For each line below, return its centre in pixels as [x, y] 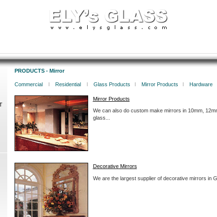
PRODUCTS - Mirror [39, 71]
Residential [69, 85]
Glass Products [112, 85]
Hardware [201, 85]
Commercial [29, 85]
